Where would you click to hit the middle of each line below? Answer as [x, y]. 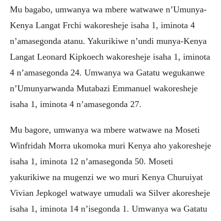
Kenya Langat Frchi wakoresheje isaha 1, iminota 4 [102, 25]
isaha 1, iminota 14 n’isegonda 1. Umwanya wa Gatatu [109, 209]
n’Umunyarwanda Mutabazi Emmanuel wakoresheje [104, 88]
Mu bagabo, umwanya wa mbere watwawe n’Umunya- [108, 9]
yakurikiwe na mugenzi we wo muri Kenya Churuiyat [106, 177]
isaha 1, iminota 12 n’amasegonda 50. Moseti [92, 161]
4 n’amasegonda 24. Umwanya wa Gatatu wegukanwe [107, 73]
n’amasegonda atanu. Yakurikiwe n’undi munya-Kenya [108, 41]
